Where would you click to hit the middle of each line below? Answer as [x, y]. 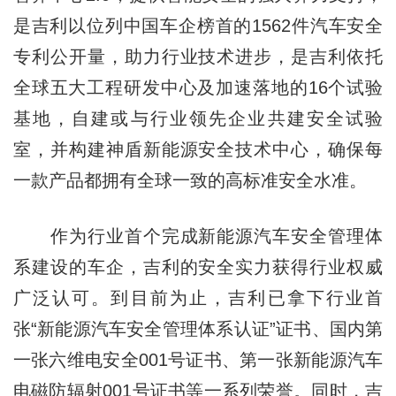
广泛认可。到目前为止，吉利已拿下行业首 [198, 298]
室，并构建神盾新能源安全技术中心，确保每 [198, 150]
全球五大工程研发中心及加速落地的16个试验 [198, 88]
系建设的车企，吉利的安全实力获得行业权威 [198, 267]
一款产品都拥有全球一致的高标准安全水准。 [190, 181]
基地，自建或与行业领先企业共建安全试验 [198, 119]
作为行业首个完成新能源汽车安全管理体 [198, 236]
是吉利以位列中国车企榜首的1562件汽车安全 [198, 26]
